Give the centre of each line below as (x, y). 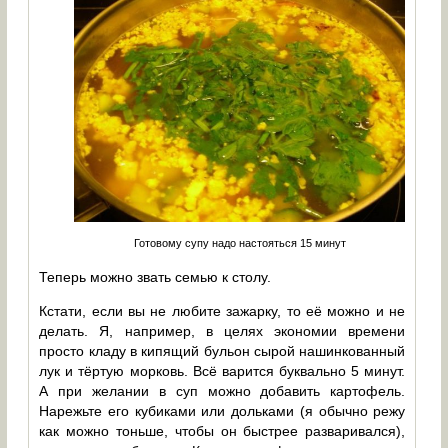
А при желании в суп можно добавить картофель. (222, 390)
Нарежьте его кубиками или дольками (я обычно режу (222, 410)
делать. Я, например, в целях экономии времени (222, 330)
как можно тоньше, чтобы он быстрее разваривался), (222, 430)
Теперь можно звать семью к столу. (155, 276)
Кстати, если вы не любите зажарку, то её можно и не (222, 310)
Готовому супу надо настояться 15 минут (239, 242)
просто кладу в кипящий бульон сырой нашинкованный (222, 350)
